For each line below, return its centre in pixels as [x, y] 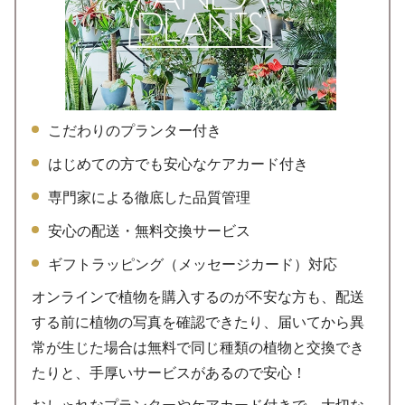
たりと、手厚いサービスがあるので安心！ [170, 373]
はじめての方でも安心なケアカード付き [179, 164]
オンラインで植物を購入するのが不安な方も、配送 [198, 297]
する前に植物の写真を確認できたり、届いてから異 [198, 323]
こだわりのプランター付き [135, 130]
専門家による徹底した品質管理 [150, 197]
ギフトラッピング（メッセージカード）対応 [193, 264]
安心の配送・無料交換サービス [150, 231]
